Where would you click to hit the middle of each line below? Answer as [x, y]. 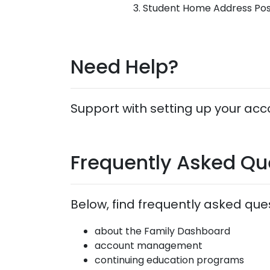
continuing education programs [169, 260]
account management [149, 246]
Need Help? [124, 67]
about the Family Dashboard [162, 231]
